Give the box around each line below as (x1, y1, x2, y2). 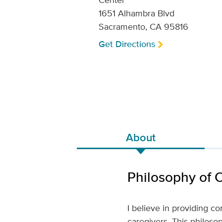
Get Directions (98, 38, 155, 51)
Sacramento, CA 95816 (98, 20, 188, 33)
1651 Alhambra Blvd (98, 7, 174, 19)
